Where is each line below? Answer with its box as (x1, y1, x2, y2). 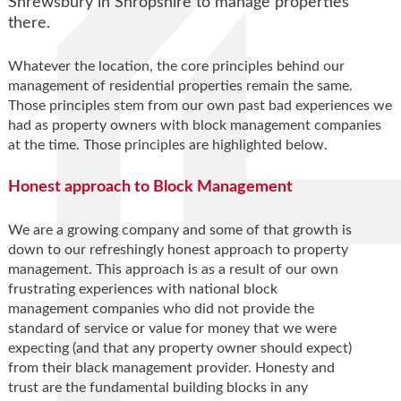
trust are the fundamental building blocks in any (7, 380, 308, 396)
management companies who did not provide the (7, 302, 314, 317)
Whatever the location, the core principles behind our (7, 59, 345, 74)
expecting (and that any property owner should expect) (7, 341, 352, 356)
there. (7, 15, 50, 32)
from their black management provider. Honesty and (7, 361, 335, 376)
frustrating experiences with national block (7, 282, 277, 297)
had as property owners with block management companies (7, 118, 381, 133)
